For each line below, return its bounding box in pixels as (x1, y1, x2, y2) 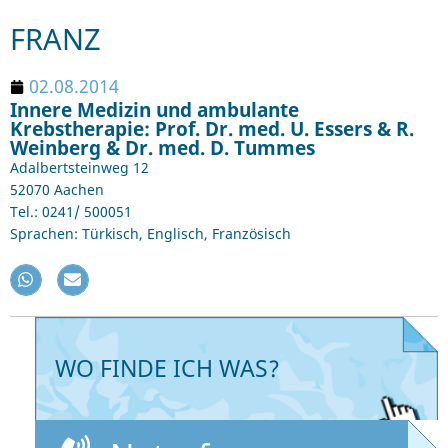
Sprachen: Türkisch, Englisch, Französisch (10, 224, 291, 244)
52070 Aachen (10, 180, 104, 200)
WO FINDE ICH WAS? (55, 351, 280, 384)
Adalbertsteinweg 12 (10, 158, 149, 178)
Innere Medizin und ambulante (10, 96, 299, 124)
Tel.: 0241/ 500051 (10, 202, 132, 222)
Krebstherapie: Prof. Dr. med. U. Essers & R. (10, 115, 414, 143)
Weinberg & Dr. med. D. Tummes (10, 134, 315, 162)
